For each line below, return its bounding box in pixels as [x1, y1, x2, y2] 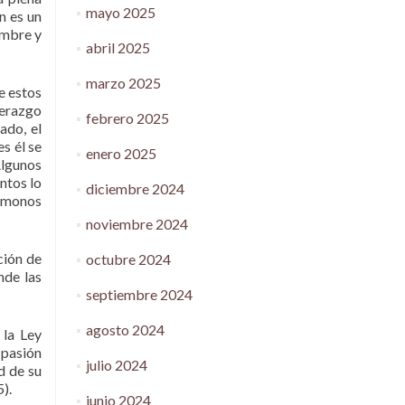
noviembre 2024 [85, 215, 188, 232]
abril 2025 [85, 39, 150, 56]
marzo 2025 [85, 74, 161, 91]
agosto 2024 [85, 321, 165, 338]
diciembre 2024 [85, 180, 184, 197]
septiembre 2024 [85, 286, 193, 303]
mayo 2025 [85, 4, 155, 21]
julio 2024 [85, 356, 147, 373]
